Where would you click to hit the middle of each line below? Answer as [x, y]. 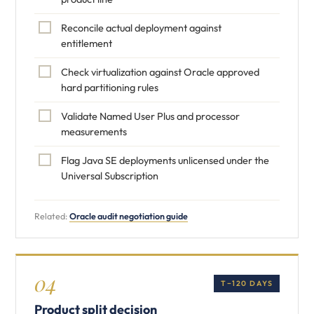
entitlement [87, 43]
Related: [52, 216]
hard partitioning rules [110, 87]
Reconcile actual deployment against [141, 28]
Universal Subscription [110, 176]
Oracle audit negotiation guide [129, 216]
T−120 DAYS [247, 283]
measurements [94, 131]
